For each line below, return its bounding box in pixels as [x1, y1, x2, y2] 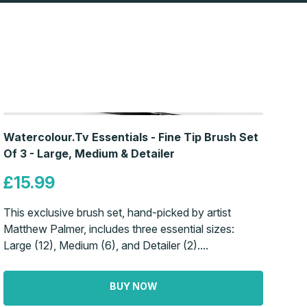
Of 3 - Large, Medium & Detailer [3, 147, 175, 161]
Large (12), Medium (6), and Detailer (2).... [3, 238, 209, 253]
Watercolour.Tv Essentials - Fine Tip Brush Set [3, 130, 259, 145]
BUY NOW [109, 280, 158, 292]
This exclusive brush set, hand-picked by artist [3, 206, 232, 220]
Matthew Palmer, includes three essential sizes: [3, 222, 235, 236]
